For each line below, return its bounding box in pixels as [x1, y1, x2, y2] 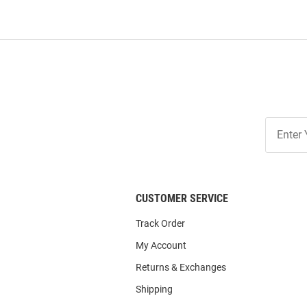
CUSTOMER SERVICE [136, 192, 228, 206]
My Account [136, 240, 186, 251]
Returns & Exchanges [136, 262, 226, 273]
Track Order [136, 218, 185, 230]
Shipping [136, 284, 173, 295]
